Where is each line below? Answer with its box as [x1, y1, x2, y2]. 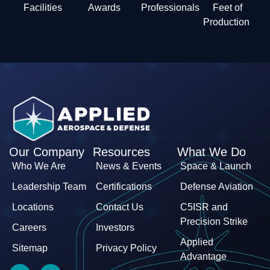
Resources [93, 145, 151, 159]
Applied [180, 237, 213, 248]
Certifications [96, 181, 152, 192]
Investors [96, 222, 135, 233]
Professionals [141, 2, 199, 13]
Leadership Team [12, 181, 86, 192]
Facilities [24, 2, 62, 13]
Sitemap [12, 243, 48, 254]
